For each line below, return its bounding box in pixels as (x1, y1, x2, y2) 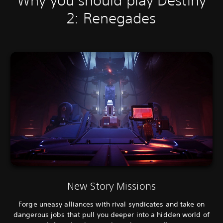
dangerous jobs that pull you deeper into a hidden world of (13, 210, 210, 219)
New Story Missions (67, 180, 156, 192)
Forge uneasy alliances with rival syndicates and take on (18, 199, 205, 209)
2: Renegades (67, 9, 156, 27)
